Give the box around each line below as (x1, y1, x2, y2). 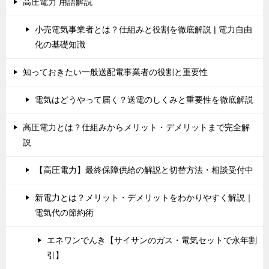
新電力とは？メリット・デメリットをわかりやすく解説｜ (35, 193, 253, 203)
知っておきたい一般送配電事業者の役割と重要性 (23, 67, 208, 77)
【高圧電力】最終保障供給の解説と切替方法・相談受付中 (35, 165, 253, 175)
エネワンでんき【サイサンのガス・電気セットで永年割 (47, 235, 257, 246)
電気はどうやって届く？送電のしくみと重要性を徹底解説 (35, 95, 253, 105)
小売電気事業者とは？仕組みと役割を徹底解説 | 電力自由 (35, 25, 252, 35)
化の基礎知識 (35, 40, 85, 50)
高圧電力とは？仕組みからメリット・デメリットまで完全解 (23, 122, 250, 133)
